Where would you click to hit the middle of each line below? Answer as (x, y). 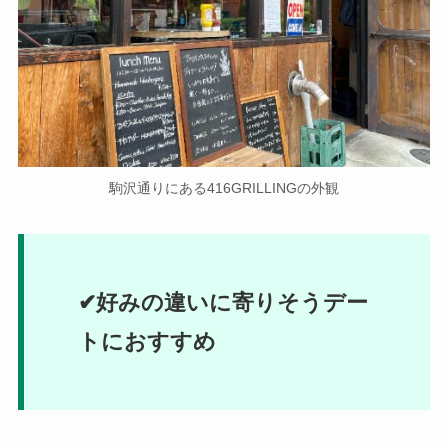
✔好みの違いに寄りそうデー (222, 302)
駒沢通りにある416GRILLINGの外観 (224, 187)
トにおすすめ (146, 341)
